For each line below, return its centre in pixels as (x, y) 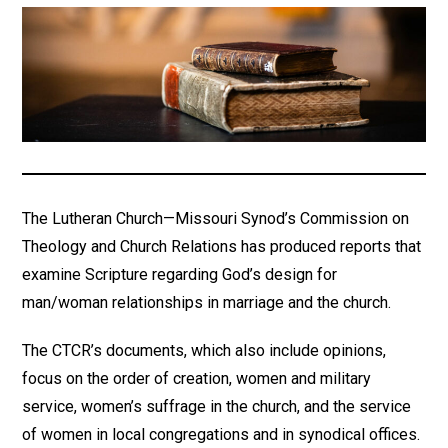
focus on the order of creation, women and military (197, 379)
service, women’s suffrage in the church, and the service (217, 407)
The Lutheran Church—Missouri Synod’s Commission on (216, 219)
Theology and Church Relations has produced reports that (222, 247)
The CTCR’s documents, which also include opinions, (204, 351)
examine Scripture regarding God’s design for (180, 275)
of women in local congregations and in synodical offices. (221, 435)
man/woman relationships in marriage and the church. (207, 303)
